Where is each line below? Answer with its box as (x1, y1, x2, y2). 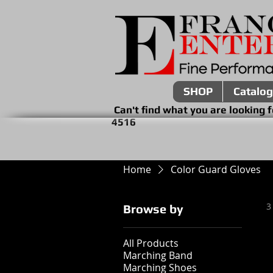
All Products (123, 236, 179, 250)
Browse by (123, 201, 183, 216)
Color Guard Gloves (171, 162, 261, 176)
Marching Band (123, 248, 193, 262)
